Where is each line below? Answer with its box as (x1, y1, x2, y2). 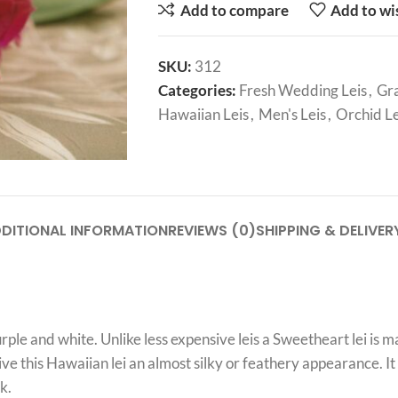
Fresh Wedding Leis (238, 81, 367, 99)
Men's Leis (258, 105, 326, 123)
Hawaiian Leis (157, 105, 249, 123)
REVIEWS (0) (167, 220, 256, 242)
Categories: (157, 81, 236, 99)
